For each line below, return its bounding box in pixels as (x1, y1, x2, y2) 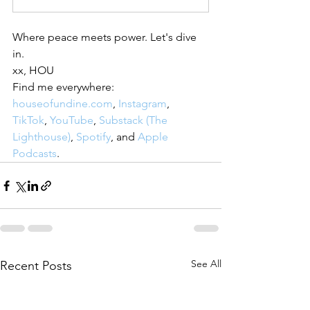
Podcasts (12, 147, 57, 161)
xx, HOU (12, 64, 54, 77)
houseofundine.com (12, 97, 113, 111)
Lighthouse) (12, 130, 71, 144)
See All (191, 257, 221, 271)
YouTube (50, 113, 93, 127)
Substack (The (99, 113, 170, 127)
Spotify (76, 130, 111, 144)
